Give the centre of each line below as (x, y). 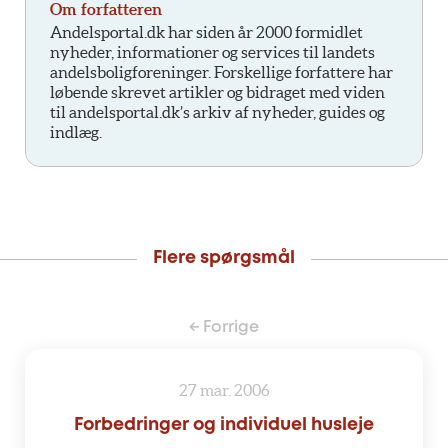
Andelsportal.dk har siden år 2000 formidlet (206, 32)
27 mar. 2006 (224, 390)
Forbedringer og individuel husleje (224, 425)
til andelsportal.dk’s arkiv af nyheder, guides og (217, 112)
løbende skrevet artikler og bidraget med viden (217, 92)
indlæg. (76, 132)
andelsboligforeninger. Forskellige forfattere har (221, 72)
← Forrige (224, 328)
